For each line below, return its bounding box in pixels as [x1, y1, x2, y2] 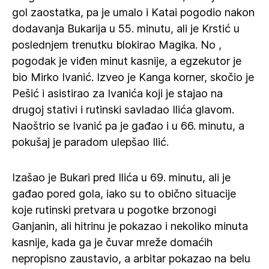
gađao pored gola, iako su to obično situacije [12, 187, 236, 200]
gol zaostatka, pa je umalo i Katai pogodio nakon [12, 6, 255, 19]
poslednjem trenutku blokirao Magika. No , [12, 38, 222, 51]
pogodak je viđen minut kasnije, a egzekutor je [12, 55, 241, 67]
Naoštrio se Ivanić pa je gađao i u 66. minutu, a [12, 119, 244, 132]
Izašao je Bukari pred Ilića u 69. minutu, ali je [12, 171, 231, 184]
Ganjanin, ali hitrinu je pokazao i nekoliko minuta [12, 220, 248, 232]
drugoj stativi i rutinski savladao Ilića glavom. [12, 103, 234, 116]
